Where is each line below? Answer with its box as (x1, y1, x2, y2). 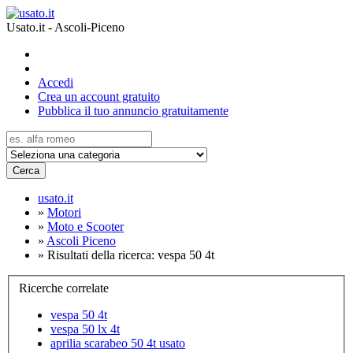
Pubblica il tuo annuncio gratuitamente (38, 104, 229, 117)
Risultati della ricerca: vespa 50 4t (47, 248, 214, 262)
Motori (47, 206, 81, 219)
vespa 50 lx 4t (50, 321, 120, 336)
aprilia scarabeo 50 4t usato (50, 336, 185, 350)
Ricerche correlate (19, 281, 109, 295)
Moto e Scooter (47, 220, 124, 233)
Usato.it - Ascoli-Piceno (6, 20, 124, 34)
